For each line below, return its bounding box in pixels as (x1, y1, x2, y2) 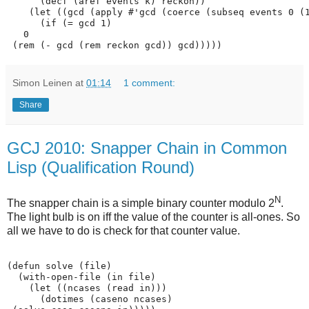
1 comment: (123, 77, 176, 89)
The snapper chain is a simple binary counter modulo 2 (7, 197, 275, 210)
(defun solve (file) (7, 260, 112, 271)
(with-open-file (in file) (7, 271, 156, 282)
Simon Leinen (12, 77, 72, 89)
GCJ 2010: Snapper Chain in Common (7, 139, 287, 158)
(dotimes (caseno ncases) (7, 293, 172, 304)
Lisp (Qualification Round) (7, 158, 195, 177)
